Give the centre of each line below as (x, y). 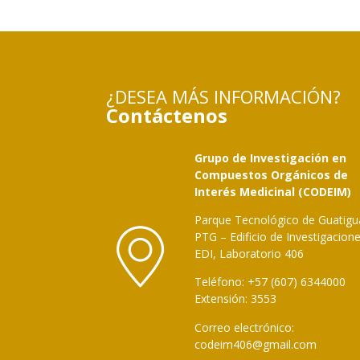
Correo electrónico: (244, 327)
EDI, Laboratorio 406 (251, 253)
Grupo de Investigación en (270, 157)
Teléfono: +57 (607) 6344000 (270, 282)
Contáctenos (167, 115)
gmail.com (290, 344)
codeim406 (223, 344)
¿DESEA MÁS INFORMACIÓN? (223, 96)
